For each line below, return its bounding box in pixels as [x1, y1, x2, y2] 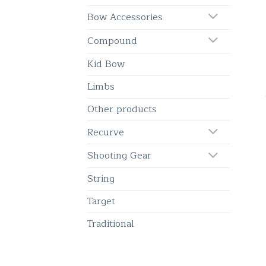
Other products [87, 101, 157, 117]
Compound [87, 33, 137, 49]
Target [87, 194, 115, 210]
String [87, 171, 115, 187]
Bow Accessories [87, 9, 163, 25]
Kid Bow [87, 56, 125, 72]
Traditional [87, 216, 134, 232]
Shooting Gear [87, 148, 151, 164]
